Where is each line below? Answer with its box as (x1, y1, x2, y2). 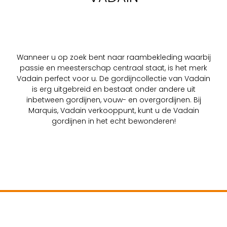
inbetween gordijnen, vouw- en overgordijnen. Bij (26, 95, 201, 105)
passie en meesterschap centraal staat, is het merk (20, 63, 207, 73)
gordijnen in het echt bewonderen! (51, 116, 176, 127)
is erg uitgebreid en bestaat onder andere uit (31, 84, 196, 95)
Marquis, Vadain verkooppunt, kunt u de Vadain (28, 105, 199, 116)
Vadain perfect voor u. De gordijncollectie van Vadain (17, 73, 210, 84)
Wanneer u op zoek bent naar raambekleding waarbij (16, 52, 211, 63)
